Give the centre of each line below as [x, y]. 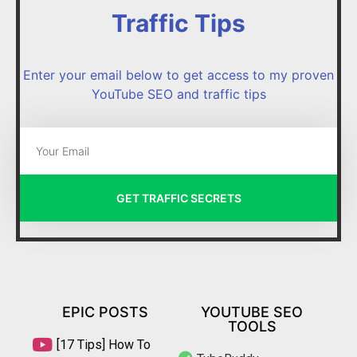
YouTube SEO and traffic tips [178, 94]
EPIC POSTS [105, 312]
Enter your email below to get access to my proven [178, 75]
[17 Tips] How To [103, 345]
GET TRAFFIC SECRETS [178, 198]
